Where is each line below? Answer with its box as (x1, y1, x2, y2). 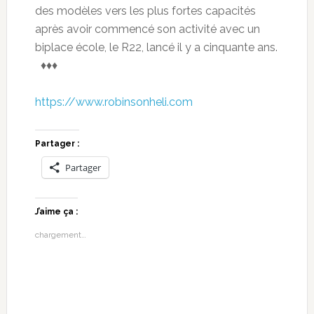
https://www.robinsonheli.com (34, 95, 193, 109)
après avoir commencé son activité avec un (34, 22, 260, 36)
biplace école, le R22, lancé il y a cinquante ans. (34, 41, 278, 55)
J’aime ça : (34, 207, 78, 217)
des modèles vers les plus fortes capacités (34, 4, 256, 18)
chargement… (34, 230, 86, 240)
